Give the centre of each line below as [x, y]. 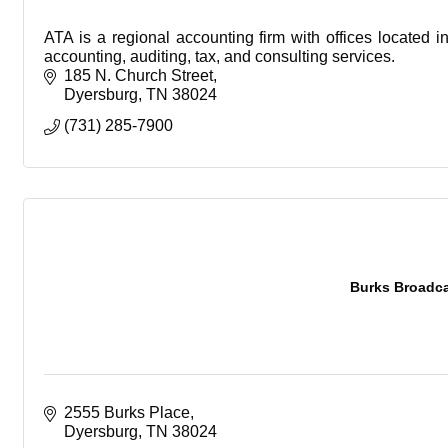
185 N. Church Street [138, 75]
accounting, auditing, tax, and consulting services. [219, 56]
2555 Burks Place [127, 412]
